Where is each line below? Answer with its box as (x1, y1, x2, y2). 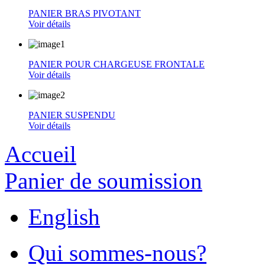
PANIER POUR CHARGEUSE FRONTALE (28, 59, 205, 69)
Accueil (5, 141, 76, 167)
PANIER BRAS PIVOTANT (28, 8, 141, 18)
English (28, 203, 100, 230)
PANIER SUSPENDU (28, 109, 115, 120)
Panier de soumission (5, 167, 202, 193)
